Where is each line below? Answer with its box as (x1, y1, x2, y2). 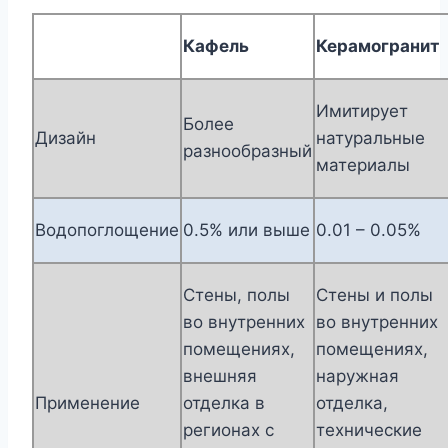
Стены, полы (183, 285, 290, 306)
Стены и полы (316, 285, 433, 306)
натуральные (316, 128, 425, 149)
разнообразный (183, 141, 312, 162)
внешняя (183, 366, 257, 387)
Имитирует (316, 101, 408, 122)
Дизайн (35, 128, 96, 149)
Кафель (183, 36, 249, 57)
